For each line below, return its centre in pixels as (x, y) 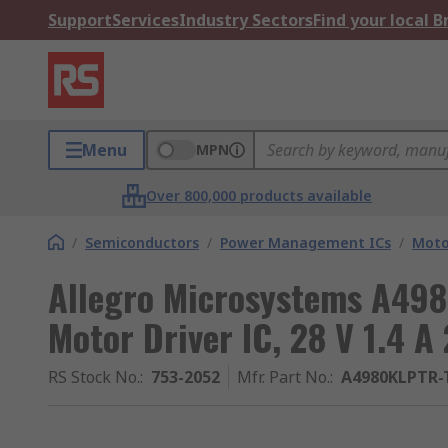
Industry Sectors (246, 20)
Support (80, 20)
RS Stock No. (94, 377)
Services (145, 20)
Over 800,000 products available (259, 195)
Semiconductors (142, 242)
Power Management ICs (305, 242)
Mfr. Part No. (283, 377)
